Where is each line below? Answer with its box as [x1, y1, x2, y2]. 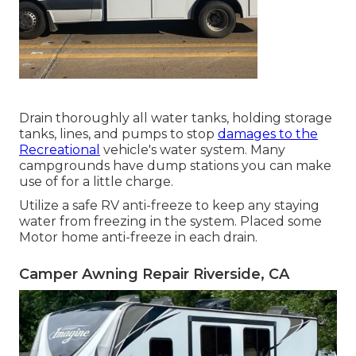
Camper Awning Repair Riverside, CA [19, 265, 289, 284]
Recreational [19, 142, 100, 158]
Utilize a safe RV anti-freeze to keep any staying [19, 198, 319, 214]
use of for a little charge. [19, 174, 173, 190]
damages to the [218, 126, 318, 142]
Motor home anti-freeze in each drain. [19, 230, 257, 246]
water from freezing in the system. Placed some [19, 214, 322, 230]
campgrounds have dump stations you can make [19, 158, 331, 174]
